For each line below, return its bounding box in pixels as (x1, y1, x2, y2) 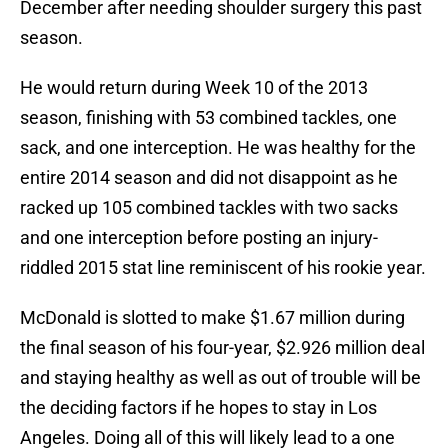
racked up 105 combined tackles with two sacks (20, 197, 398, 219)
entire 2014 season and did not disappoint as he (20, 167, 398, 189)
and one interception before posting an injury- (20, 227, 378, 249)
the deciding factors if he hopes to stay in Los (20, 397, 377, 419)
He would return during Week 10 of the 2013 (20, 77, 368, 99)
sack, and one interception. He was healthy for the (20, 137, 416, 159)
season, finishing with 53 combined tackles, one (20, 107, 397, 129)
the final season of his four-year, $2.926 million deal (20, 337, 425, 359)
